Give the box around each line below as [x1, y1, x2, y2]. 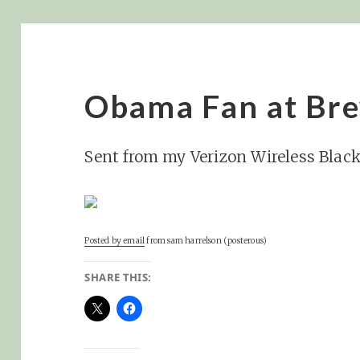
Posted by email [84, 235, 145, 246]
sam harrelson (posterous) [167, 235, 268, 246]
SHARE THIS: [84, 269, 152, 284]
